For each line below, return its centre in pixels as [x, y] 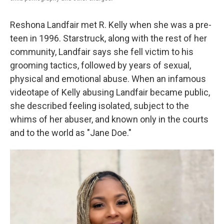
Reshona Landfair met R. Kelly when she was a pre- [111, 25]
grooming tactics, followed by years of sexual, [100, 65]
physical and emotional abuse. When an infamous [108, 79]
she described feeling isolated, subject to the [99, 106]
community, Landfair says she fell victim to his [102, 52]
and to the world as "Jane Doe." [71, 133]
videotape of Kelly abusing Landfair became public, [110, 92]
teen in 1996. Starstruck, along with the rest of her [108, 38]
